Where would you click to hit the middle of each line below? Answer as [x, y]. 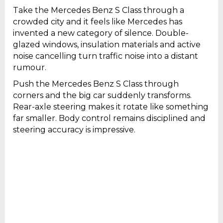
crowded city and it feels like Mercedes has [98, 22]
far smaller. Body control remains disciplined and [109, 118]
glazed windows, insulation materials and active [107, 45]
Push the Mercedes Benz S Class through [96, 84]
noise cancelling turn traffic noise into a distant [106, 56]
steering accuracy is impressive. [74, 130]
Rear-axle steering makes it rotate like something [111, 107]
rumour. [30, 68]
